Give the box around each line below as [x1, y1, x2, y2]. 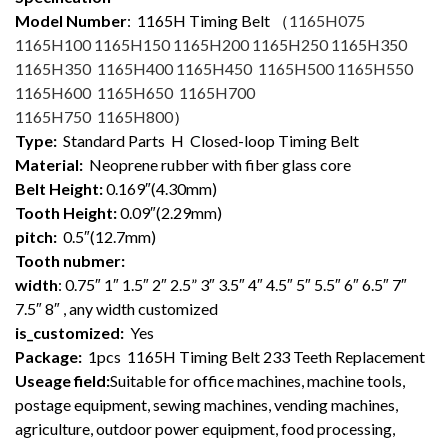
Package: [15, 346, 82, 366]
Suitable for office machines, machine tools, [110, 370, 405, 390]
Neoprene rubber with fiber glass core [83, 154, 351, 174]
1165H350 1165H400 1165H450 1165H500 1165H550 [15, 58, 416, 78]
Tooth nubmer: [15, 250, 125, 270]
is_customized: [15, 322, 124, 342]
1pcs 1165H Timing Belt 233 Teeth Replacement [82, 346, 425, 366]
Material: [15, 154, 83, 174]
